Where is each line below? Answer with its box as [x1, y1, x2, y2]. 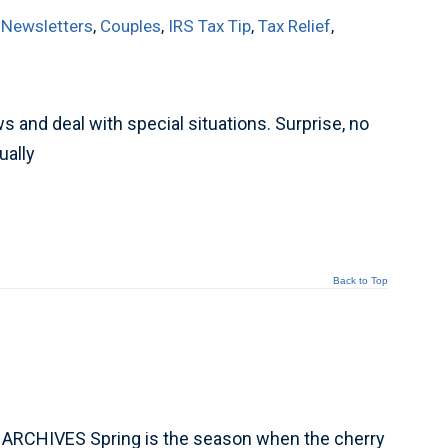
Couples [100, 16, 162, 36]
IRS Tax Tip [168, 16, 252, 36]
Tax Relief [258, 16, 332, 36]
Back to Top [332, 275, 388, 286]
